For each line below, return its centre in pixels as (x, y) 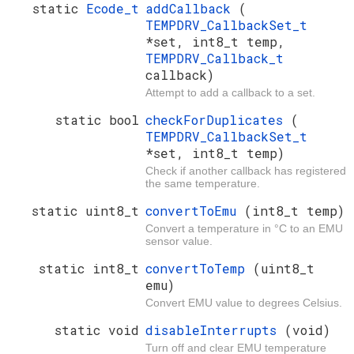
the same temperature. (203, 184)
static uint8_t (85, 211)
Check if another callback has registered (246, 171)
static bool (97, 120)
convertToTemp (199, 269)
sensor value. (179, 241)
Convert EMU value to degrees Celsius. (244, 303)
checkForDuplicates (218, 120)
